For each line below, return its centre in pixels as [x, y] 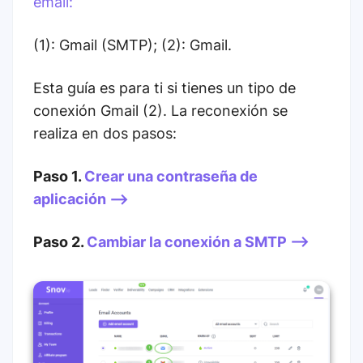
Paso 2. [60, 242]
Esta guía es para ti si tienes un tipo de [164, 88]
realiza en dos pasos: [105, 133]
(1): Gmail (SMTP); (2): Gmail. [132, 45]
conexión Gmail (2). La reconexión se [160, 111]
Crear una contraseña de [171, 176]
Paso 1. [59, 176]
